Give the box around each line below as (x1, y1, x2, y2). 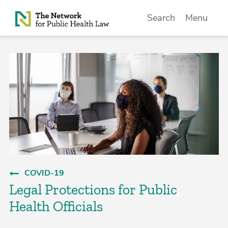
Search (147, 12, 176, 24)
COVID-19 (24, 167, 64, 179)
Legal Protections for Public (9, 181, 177, 198)
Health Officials (9, 198, 103, 215)
